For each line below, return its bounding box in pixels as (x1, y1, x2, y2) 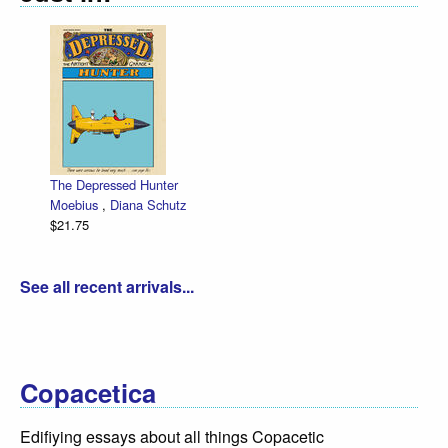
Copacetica (20, 373, 156, 411)
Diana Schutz (110, 194, 186, 214)
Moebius (50, 194, 102, 214)
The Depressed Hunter (50, 174, 178, 194)
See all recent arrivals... (20, 274, 194, 298)
